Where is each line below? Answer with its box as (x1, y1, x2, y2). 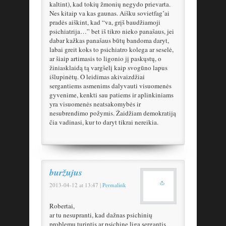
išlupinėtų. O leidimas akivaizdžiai (49, 72, 145, 82)
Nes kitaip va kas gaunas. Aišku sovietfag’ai (49, 9, 169, 18)
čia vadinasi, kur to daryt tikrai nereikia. (49, 118, 158, 127)
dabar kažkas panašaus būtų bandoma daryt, (49, 36, 169, 45)
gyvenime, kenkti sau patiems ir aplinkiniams (49, 90, 174, 100)
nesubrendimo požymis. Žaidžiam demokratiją (49, 108, 176, 118)
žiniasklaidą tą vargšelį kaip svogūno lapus (49, 63, 167, 73)
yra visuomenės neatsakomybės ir (49, 99, 141, 109)
